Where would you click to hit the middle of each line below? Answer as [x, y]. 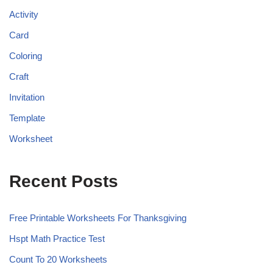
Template [27, 118]
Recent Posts [64, 181]
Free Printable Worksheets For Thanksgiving [98, 218]
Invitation [27, 97]
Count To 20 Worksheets [58, 259]
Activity [24, 14]
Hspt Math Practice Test [57, 238]
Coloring [26, 55]
